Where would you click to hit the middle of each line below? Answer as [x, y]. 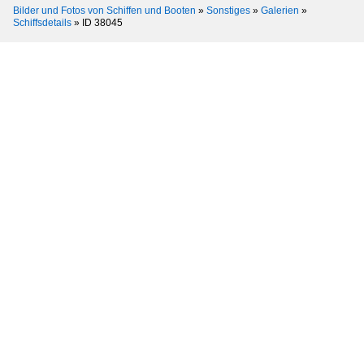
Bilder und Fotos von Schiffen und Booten [104, 11]
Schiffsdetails [42, 23]
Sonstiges [228, 11]
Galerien [280, 11]
